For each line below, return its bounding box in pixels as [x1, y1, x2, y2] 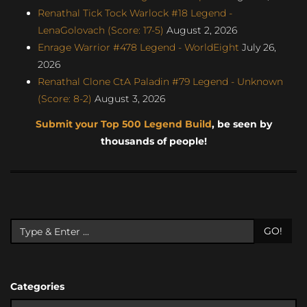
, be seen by [211, 118, 272, 130]
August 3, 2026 [92, 92, 165, 105]
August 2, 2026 [164, 23, 237, 36]
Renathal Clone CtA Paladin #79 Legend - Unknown [38, 75, 283, 88]
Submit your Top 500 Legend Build [35, 118, 212, 130]
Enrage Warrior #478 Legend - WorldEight [38, 40, 239, 53]
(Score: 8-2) [38, 92, 92, 105]
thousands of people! [100, 135, 207, 147]
